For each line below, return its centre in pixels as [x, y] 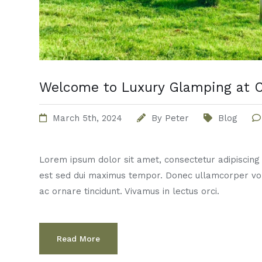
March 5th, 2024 [87, 118]
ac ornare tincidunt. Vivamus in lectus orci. [129, 191]
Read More [78, 238]
